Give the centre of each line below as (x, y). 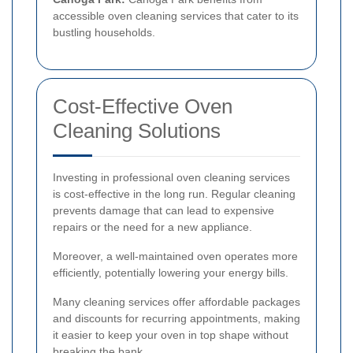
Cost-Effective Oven (143, 107)
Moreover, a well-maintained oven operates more (175, 256)
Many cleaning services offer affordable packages (176, 302)
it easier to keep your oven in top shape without (171, 335)
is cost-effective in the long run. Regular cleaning (174, 194)
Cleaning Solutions (137, 131)
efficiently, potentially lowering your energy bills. (171, 273)
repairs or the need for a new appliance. (152, 227)
